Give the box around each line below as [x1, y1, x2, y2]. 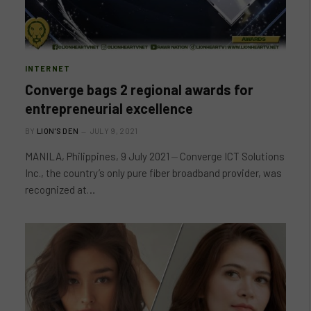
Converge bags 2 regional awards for [25, 81, 253, 98]
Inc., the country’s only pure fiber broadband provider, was [25, 166, 282, 179]
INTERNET [25, 63, 70, 73]
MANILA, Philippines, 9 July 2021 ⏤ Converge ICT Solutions [25, 149, 285, 162]
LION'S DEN [37, 126, 79, 135]
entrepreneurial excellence [25, 99, 193, 117]
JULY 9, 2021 [90, 126, 138, 135]
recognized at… [25, 183, 95, 196]
